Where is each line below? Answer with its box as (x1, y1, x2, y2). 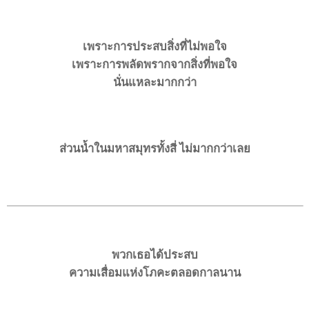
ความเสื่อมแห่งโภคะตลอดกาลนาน (68, 264, 241, 281)
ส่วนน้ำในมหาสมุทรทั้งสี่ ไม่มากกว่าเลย (59, 140, 250, 157)
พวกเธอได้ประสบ (111, 246, 198, 263)
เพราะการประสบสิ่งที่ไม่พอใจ (82, 38, 227, 54)
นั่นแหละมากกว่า (112, 74, 197, 90)
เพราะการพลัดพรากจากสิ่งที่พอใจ (72, 56, 237, 72)
